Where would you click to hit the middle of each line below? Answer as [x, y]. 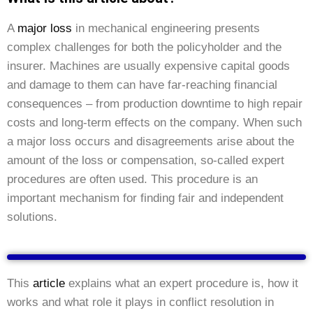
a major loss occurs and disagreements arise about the [151, 141]
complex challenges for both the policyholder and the [144, 47]
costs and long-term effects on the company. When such [154, 123]
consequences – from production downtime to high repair [155, 104]
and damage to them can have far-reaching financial [142, 85]
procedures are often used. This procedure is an [132, 179]
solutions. [32, 217]
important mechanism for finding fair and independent [145, 198]
